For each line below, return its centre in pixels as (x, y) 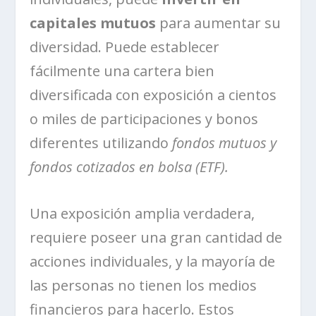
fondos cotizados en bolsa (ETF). (129, 166)
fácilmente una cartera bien (122, 71)
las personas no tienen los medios (144, 285)
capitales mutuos (93, 23)
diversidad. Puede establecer (125, 47)
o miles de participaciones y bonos (144, 119)
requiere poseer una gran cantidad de (156, 237)
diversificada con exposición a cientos (153, 95)
